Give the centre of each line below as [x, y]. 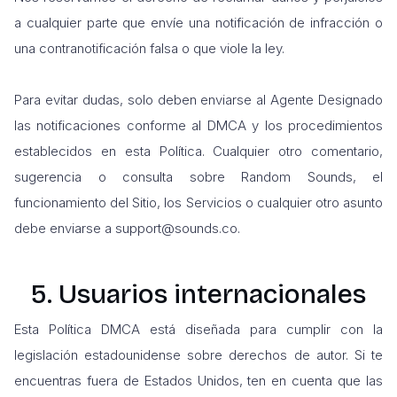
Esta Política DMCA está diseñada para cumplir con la [198, 329]
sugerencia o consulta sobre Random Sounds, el [198, 177]
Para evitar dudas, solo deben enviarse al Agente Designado [198, 100]
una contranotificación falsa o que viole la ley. [149, 48]
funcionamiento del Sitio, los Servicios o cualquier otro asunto [198, 202]
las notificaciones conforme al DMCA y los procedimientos [198, 125]
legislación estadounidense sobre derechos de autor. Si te [198, 355]
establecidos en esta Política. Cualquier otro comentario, [198, 151]
